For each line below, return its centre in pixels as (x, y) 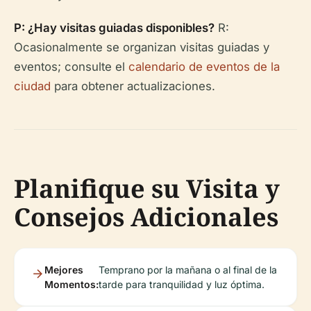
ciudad (32, 86)
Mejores (64, 269)
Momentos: (72, 284)
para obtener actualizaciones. (133, 86)
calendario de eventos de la (204, 66)
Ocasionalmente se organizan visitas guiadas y (142, 47)
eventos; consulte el (71, 66)
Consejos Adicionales (146, 217)
